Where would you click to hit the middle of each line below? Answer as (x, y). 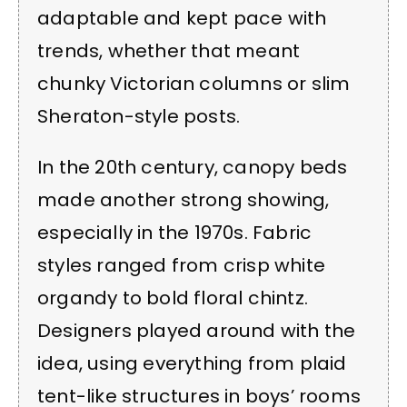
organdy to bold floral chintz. (173, 298)
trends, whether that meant (169, 50)
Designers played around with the (197, 331)
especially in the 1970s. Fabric (175, 233)
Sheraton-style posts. (139, 116)
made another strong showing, (184, 200)
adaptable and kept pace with (182, 18)
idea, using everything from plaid (192, 364)
